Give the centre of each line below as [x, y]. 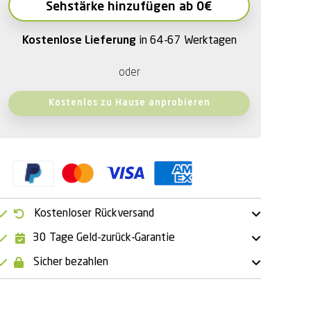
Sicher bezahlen [71, 262]
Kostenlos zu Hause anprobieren [129, 103]
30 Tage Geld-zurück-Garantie [104, 238]
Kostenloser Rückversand [94, 213]
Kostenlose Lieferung [80, 41]
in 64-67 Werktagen [187, 41]
